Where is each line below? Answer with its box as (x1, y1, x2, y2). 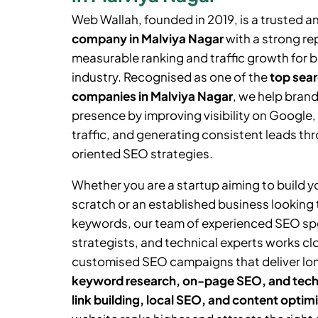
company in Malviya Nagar (71, 30, 224, 46)
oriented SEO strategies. (71, 145, 213, 161)
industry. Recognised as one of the (71, 68, 270, 84)
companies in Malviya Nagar (71, 87, 233, 104)
